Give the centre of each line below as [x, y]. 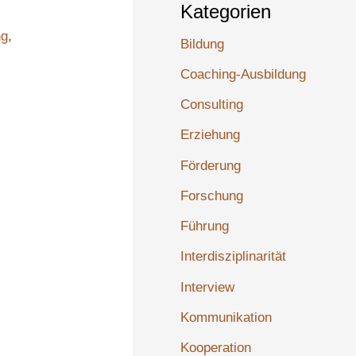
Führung [205, 226]
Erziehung [211, 135]
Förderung [211, 165]
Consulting [212, 105]
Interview [208, 287]
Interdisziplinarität [234, 257]
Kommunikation [226, 317]
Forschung [212, 195]
